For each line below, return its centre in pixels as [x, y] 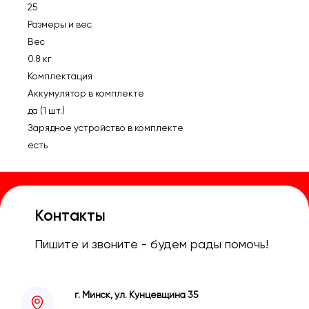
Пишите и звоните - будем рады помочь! [151, 243]
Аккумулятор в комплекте [86, 93]
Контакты [70, 216]
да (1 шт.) [46, 110]
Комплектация [60, 76]
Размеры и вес [59, 24]
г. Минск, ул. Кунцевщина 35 [137, 294]
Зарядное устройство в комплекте [105, 127]
